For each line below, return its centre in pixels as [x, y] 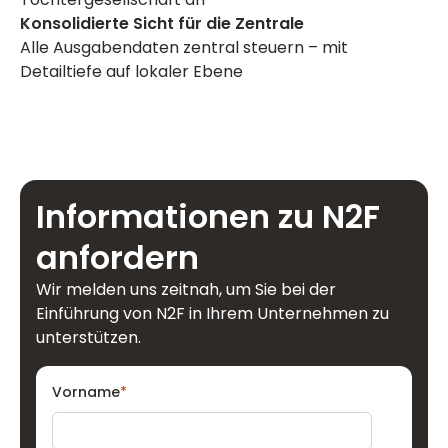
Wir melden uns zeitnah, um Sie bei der [186, 289]
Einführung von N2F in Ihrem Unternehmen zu [212, 313]
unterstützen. [88, 337]
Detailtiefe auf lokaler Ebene [131, 71]
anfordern [117, 257]
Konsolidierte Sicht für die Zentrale [162, 23]
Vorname [86, 392]
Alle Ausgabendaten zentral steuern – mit [184, 47]
